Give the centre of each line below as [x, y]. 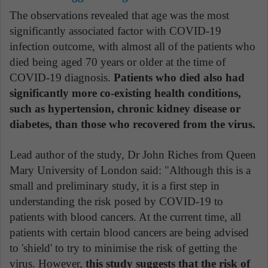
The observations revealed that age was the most [119, 16]
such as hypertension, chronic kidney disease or [125, 109]
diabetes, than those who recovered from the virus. [133, 124]
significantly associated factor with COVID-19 [115, 31]
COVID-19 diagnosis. [62, 78]
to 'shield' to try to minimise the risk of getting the [123, 248]
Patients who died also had [179, 78]
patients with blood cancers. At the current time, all [125, 217]
